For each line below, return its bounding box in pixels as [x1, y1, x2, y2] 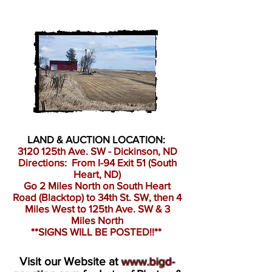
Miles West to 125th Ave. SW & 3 [24, 203, 170, 214]
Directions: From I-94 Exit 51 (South [18, 157, 177, 168]
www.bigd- [121, 255, 175, 268]
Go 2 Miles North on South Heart [24, 180, 171, 191]
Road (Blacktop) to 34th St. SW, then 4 [13, 191, 182, 203]
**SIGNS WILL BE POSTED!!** [30, 226, 164, 237]
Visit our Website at [19, 255, 121, 268]
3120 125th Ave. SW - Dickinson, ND [17, 145, 177, 157]
